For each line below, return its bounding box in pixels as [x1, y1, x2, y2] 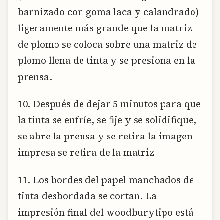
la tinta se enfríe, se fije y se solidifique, [18, 113, 196, 127]
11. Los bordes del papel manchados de [18, 173, 194, 186]
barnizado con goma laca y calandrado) [18, 5, 199, 18]
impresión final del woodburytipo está [18, 205, 193, 219]
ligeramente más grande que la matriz [18, 21, 192, 34]
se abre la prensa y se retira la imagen [18, 130, 192, 143]
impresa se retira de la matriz [18, 146, 154, 159]
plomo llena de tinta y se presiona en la [18, 54, 195, 67]
